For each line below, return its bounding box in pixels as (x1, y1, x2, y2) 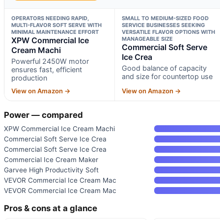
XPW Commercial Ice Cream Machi (4, 124, 115, 133)
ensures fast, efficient (11, 65, 82, 74)
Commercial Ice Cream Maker (4, 155, 98, 164)
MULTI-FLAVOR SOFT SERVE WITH (11, 21, 102, 28)
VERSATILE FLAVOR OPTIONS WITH (121, 28, 215, 35)
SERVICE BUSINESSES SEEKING (121, 21, 205, 28)
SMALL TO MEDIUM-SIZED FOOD (121, 14, 209, 22)
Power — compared (4, 110, 83, 120)
